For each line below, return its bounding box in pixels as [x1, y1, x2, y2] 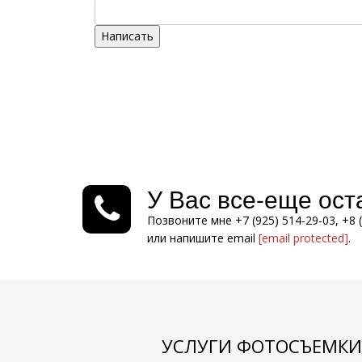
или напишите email [147, 230, 259, 246]
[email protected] [259, 230, 348, 246]
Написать [101, 28, 154, 44]
